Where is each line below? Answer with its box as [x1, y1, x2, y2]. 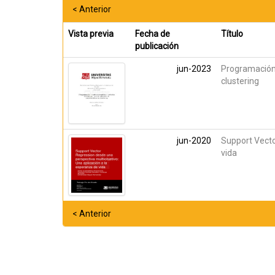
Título [221, 29, 243, 39]
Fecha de [135, 29, 170, 39]
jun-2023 [177, 64, 211, 74]
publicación [135, 41, 179, 51]
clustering [221, 76, 259, 86]
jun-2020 [177, 136, 211, 145]
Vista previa [68, 29, 114, 39]
